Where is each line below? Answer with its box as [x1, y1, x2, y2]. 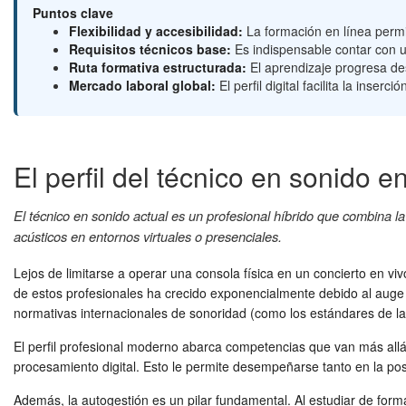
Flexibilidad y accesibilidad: [68, 22, 243, 41]
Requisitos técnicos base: [68, 40, 231, 59]
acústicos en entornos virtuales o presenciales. [14, 227, 282, 246]
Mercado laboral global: [68, 76, 216, 95]
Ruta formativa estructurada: [68, 58, 246, 77]
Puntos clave [32, 4, 113, 23]
